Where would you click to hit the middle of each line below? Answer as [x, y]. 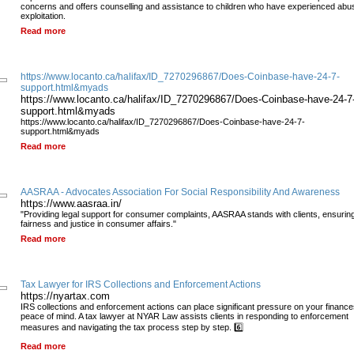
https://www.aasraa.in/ [71, 204]
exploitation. [43, 16]
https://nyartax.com [65, 296]
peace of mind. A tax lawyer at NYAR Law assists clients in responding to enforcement [185, 316]
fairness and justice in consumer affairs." [98, 224]
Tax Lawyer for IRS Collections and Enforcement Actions [141, 285]
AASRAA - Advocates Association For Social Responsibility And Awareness [180, 192]
